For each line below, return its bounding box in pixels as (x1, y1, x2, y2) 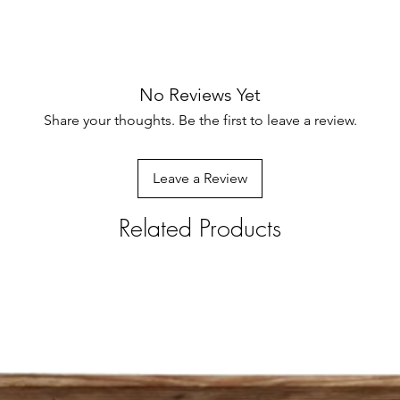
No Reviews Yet (139, 84, 261, 105)
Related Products (119, 212, 281, 244)
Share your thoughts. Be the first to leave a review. (43, 112, 357, 129)
